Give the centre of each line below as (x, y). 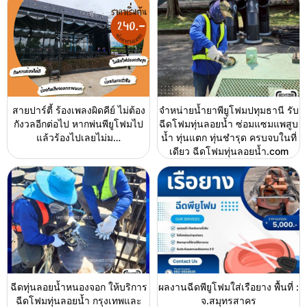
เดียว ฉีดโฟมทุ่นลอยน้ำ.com (229, 151)
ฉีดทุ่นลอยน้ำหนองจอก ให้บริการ (78, 286)
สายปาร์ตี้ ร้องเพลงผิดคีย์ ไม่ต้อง (78, 110)
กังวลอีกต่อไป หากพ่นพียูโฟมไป (78, 124)
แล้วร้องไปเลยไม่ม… (78, 138)
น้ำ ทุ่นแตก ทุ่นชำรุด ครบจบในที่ (229, 138)
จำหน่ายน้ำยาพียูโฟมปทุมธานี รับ (229, 110)
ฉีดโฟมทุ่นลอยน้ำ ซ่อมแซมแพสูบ (229, 124)
